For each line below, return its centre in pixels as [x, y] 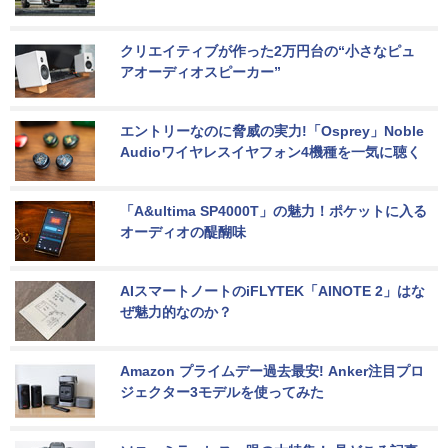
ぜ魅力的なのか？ [176, 311]
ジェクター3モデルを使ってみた [222, 391]
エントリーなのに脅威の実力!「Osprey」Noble [274, 130]
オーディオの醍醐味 [183, 231]
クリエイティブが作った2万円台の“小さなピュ [267, 50]
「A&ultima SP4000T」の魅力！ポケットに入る [273, 210]
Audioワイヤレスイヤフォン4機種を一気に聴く [270, 151]
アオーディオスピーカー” [200, 71]
